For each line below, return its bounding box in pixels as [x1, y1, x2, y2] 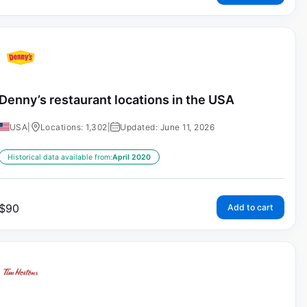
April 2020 [112, 153, 151, 162]
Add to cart [227, 202, 273, 213]
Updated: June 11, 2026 [120, 122, 215, 133]
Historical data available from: [7, 153, 112, 162]
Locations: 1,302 [40, 122, 108, 133]
